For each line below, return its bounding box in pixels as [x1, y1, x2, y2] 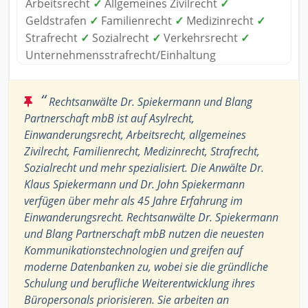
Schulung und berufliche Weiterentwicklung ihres [24, 276, 255, 291]
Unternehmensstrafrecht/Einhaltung [25, 47, 216, 63]
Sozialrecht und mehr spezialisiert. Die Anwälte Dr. [24, 160, 264, 176]
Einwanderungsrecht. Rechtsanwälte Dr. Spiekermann [24, 210, 278, 225]
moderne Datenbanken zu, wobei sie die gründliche [24, 259, 268, 275]
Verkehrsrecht [161, 30, 241, 46]
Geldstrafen [25, 13, 89, 29]
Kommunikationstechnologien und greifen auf [24, 243, 243, 258]
